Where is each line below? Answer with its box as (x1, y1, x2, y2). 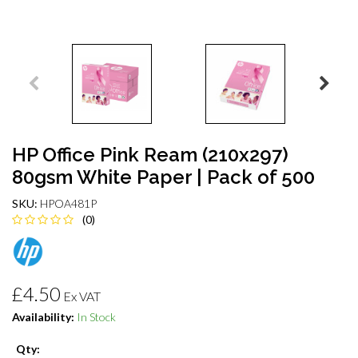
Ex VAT (63, 288, 101, 304)
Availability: (12, 309, 74, 324)
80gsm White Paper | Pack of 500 (12, 165, 315, 189)
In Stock (77, 309, 116, 324)
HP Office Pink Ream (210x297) (12, 142, 288, 166)
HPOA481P (40, 196, 97, 210)
